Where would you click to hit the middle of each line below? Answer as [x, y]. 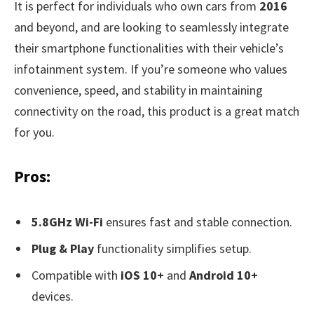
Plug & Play [63, 248]
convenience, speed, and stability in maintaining [138, 90]
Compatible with [76, 275]
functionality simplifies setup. [173, 248]
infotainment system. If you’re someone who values [151, 69]
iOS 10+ [142, 275]
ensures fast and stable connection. [198, 221]
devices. [53, 296]
